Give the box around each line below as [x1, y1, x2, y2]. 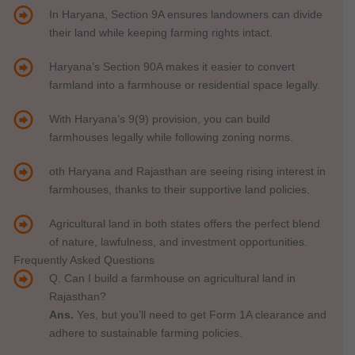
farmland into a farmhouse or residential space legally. [48, 79, 320, 91]
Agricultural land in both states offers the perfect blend [48, 218, 320, 230]
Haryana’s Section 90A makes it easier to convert [48, 61, 295, 73]
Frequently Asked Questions [13, 254, 155, 266]
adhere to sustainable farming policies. [48, 327, 242, 339]
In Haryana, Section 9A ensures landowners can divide [48, 9, 323, 21]
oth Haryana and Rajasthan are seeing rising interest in [48, 166, 326, 177]
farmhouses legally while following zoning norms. [48, 132, 293, 143]
